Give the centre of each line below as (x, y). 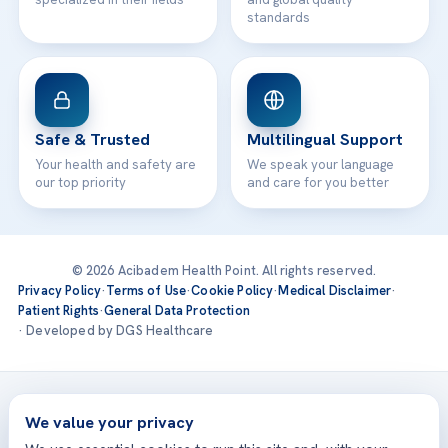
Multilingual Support (325, 140)
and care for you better (318, 183)
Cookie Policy (232, 291)
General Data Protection (177, 311)
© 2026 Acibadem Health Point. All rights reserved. (224, 271)
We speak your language (320, 165)
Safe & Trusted (92, 140)
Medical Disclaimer (335, 291)
